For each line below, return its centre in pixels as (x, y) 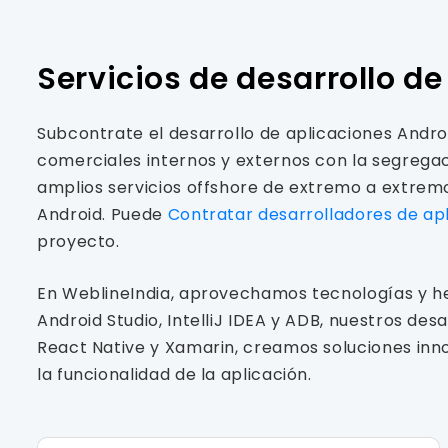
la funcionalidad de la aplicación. (174, 374)
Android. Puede (102, 214)
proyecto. (78, 241)
